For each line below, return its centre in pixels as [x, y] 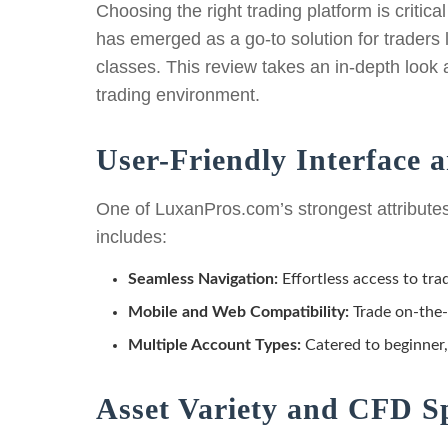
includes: [131, 237]
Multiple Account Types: [214, 345]
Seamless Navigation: [203, 279]
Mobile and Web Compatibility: [238, 312]
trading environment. [178, 94]
